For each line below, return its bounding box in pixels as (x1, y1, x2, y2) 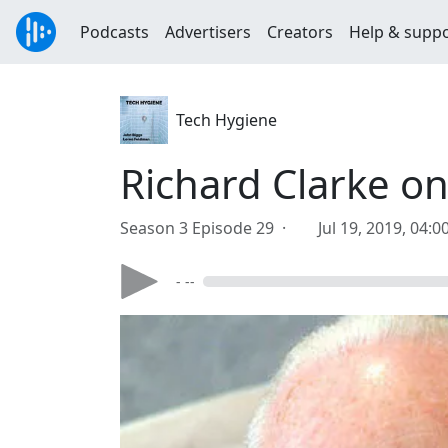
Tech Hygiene (176, 109, 277, 131)
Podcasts (80, 21, 149, 43)
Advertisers (165, 21, 251, 43)
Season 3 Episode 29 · (120, 217, 294, 239)
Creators (267, 21, 333, 43)
